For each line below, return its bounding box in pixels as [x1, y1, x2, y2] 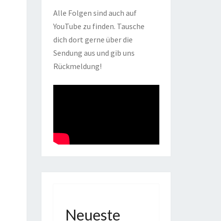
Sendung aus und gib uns [53, 48, 135, 58]
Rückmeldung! [53, 61, 102, 71]
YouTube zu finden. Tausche [53, 21, 145, 31]
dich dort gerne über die [53, 35, 133, 44]
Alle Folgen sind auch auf [53, 8, 137, 18]
